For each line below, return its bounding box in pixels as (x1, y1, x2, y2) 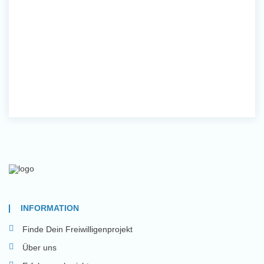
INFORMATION (21, 203, 79, 213)
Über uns (22, 243, 57, 252)
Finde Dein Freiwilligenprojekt (22, 225, 133, 234)
